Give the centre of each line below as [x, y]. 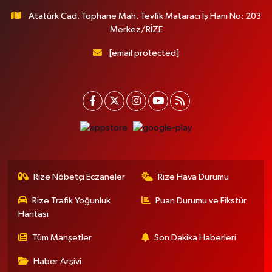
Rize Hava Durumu [193, 177]
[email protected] [144, 53]
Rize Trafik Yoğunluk [72, 201]
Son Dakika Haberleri [195, 238]
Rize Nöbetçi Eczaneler [80, 177]
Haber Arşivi [58, 262]
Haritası [33, 214]
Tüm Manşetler [62, 238]
